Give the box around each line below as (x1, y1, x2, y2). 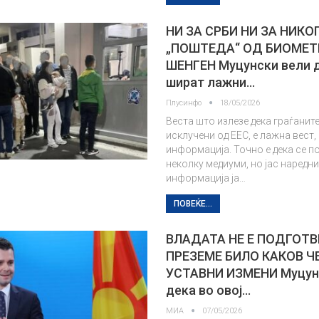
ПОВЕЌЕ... (174, 199, 213, 209)
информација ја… (166, 172, 246, 184)
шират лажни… (166, 75, 256, 90)
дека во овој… (166, 283, 251, 298)
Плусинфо (166, 98, 204, 108)
